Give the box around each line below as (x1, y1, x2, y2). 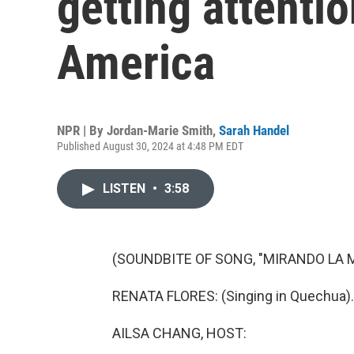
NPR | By (57, 122, 107, 138)
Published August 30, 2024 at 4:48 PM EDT (57, 140, 243, 153)
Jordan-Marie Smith (107, 122, 213, 138)
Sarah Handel (219, 122, 289, 138)
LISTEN (103, 181, 149, 196)
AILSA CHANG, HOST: (112, 325, 247, 341)
